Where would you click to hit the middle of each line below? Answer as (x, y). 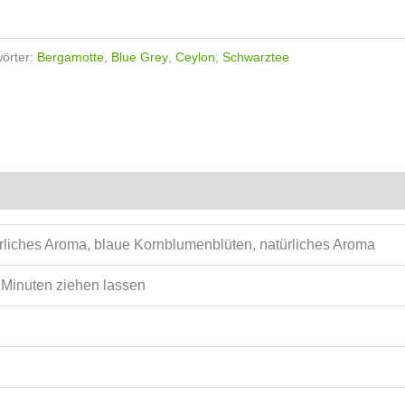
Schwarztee (256, 57)
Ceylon (196, 57)
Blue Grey (140, 57)
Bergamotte (71, 57)
